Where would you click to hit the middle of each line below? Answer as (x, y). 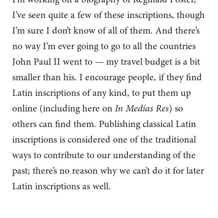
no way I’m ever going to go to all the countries (104, 46)
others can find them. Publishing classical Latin (104, 124)
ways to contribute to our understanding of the (104, 155)
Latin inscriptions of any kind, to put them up (101, 93)
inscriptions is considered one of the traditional (104, 140)
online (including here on (64, 109)
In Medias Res (142, 109)
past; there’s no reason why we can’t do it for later (108, 171)
